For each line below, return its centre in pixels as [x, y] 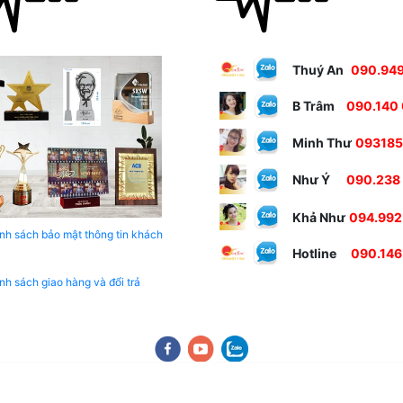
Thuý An [318, 70]
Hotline [314, 254]
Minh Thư [322, 143]
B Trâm [318, 106]
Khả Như [319, 218]
